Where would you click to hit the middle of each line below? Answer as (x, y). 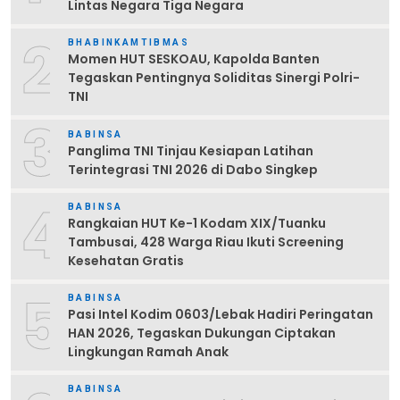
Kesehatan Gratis (126, 261)
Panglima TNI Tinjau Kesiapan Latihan (191, 150)
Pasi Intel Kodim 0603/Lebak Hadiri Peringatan (221, 315)
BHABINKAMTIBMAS (129, 43)
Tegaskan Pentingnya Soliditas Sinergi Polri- (214, 78)
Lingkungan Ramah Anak (148, 352)
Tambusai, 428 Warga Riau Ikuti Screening (206, 242)
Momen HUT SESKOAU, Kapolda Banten (194, 59)
